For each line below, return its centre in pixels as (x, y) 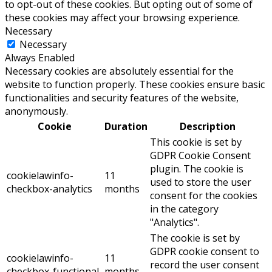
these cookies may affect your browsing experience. (122, 17)
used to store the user (201, 182)
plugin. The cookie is (197, 168)
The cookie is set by (195, 238)
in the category (184, 209)
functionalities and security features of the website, (122, 97)
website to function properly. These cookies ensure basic (135, 84)
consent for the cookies (204, 195)
